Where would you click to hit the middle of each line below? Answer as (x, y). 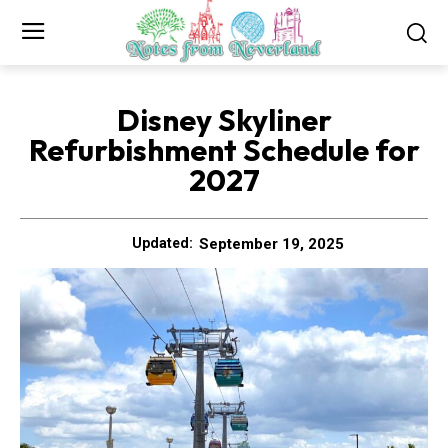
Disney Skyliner (224, 119)
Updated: (162, 243)
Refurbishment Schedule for (224, 149)
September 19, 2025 (271, 243)
